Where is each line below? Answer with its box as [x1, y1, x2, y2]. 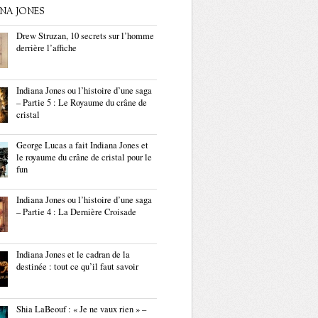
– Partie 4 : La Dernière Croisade [16, 206, 136, 218]
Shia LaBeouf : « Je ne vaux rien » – [16, 303, 146, 315]
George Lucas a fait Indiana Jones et [16, 139, 148, 151]
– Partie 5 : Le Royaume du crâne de [16, 97, 147, 109]
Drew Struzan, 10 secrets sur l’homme [16, 30, 154, 42]
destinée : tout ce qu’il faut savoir [16, 261, 138, 273]
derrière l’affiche [16, 42, 77, 54]
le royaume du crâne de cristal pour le [16, 151, 152, 163]
